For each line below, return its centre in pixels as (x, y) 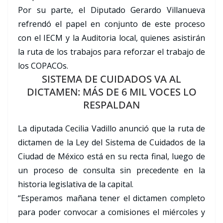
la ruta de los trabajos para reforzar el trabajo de (111, 52)
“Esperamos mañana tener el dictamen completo (111, 198)
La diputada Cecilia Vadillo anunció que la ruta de (111, 129)
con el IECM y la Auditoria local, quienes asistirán (111, 38)
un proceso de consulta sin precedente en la (111, 170)
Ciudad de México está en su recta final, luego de (111, 157)
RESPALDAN (111, 105)
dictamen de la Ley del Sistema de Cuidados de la (111, 143)
